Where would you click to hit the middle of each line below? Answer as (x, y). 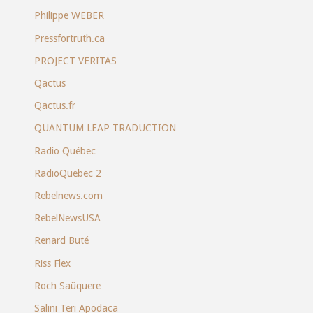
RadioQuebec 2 (67, 173)
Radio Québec (65, 151)
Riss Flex (52, 263)
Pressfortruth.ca (69, 38)
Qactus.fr (54, 106)
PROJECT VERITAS (75, 60)
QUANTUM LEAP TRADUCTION (105, 128)
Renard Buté (61, 241)
